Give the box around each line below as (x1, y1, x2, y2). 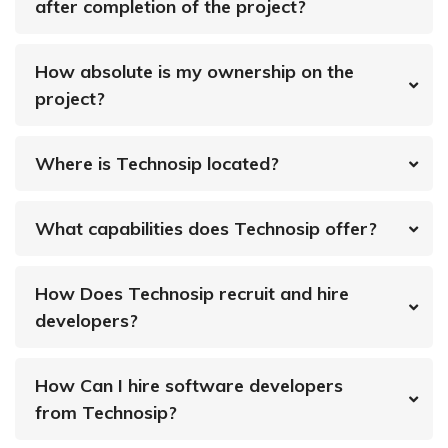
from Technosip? (35, 401, 177, 425)
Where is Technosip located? (35, 152, 279, 176)
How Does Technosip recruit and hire (35, 282, 349, 306)
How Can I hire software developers (35, 374, 343, 398)
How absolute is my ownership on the (35, 60, 354, 84)
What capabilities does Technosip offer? (35, 217, 377, 241)
